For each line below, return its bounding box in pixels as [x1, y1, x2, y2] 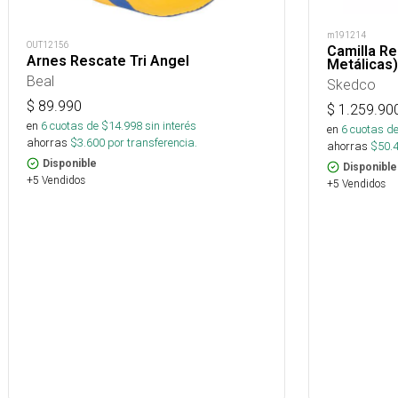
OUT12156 [27, 39, 69, 51]
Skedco [327, 76, 376, 94]
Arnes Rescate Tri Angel [27, 52, 189, 69]
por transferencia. [105, 135, 197, 150]
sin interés [145, 118, 196, 133]
